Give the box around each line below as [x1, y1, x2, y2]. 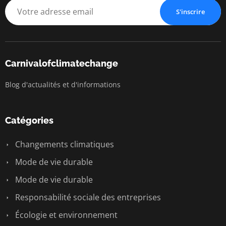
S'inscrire [176, 7, 205, 16]
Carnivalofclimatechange [5, 58, 118, 69]
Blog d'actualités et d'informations [5, 79, 121, 89]
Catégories [5, 115, 53, 126]
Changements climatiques [13, 138, 114, 150]
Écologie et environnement [13, 209, 118, 220]
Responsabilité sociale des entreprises [13, 191, 161, 203]
